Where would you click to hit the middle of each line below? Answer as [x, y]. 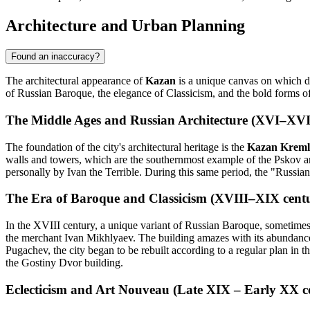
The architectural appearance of [75, 81]
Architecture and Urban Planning [125, 26]
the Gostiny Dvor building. [64, 263]
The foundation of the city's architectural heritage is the [126, 147]
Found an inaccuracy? [55, 57]
